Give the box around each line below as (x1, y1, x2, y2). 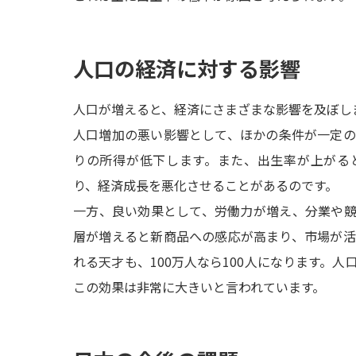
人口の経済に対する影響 (73, 53, 300, 83)
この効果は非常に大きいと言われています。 (73, 277, 325, 296)
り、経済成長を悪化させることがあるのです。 (73, 176, 338, 195)
